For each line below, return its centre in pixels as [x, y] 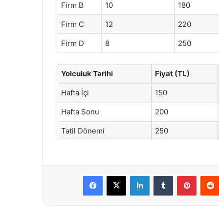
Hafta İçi [75, 92]
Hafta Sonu [80, 111]
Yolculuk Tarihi [87, 73]
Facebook [117, 175]
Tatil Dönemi [83, 131]
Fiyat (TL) [172, 73]
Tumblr [183, 175]
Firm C [73, 24]
